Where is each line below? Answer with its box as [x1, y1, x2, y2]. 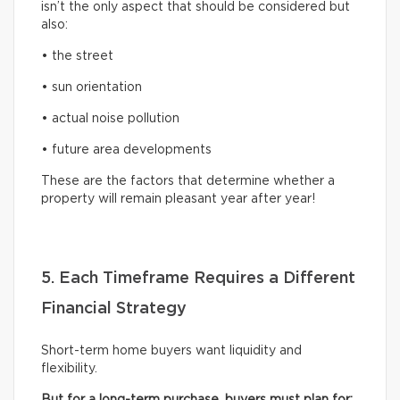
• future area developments [41, 143, 215, 156]
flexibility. [41, 362, 97, 375]
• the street [41, 49, 113, 62]
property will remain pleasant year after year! [41, 192, 315, 205]
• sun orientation [41, 80, 142, 94]
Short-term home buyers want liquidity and [41, 344, 302, 357]
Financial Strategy [41, 300, 187, 317]
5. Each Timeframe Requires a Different [41, 270, 355, 287]
